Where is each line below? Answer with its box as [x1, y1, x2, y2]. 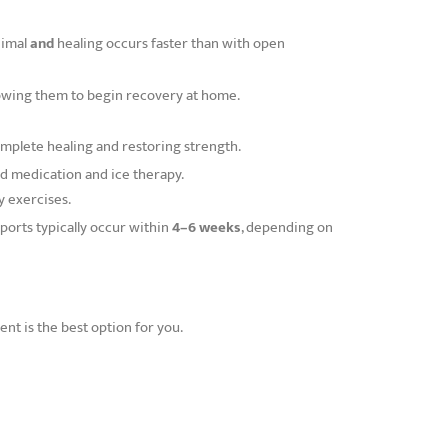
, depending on [241, 214, 333, 240]
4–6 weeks [172, 214, 241, 240]
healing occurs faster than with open [54, 30, 285, 56]
